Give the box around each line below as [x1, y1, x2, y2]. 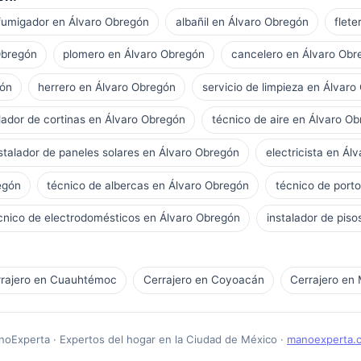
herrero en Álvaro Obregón [38, 80, 176, 93]
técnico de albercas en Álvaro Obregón [47, 178, 250, 192]
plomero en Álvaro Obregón [63, 48, 205, 61]
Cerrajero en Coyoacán [143, 273, 264, 287]
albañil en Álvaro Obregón [175, 15, 309, 28]
